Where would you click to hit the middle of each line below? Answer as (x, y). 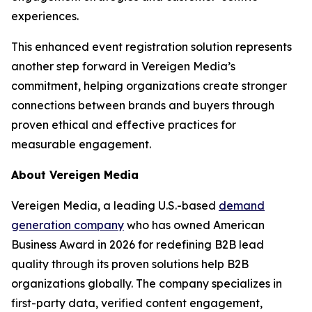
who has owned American (194, 225)
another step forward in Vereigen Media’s (123, 66)
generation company (68, 225)
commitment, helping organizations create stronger (149, 85)
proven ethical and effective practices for (124, 124)
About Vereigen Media (75, 174)
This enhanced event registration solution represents (151, 46)
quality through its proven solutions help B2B (130, 264)
